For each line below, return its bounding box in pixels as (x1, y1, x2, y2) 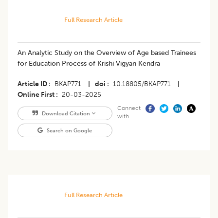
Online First (18, 91, 54, 99)
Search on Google (45, 127, 92, 134)
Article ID (18, 80, 47, 89)
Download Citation (40, 110, 91, 117)
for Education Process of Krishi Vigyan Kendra (18, 59, 160, 68)
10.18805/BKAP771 (113, 80, 171, 89)
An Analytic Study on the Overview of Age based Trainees (18, 49, 196, 57)
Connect (117, 105, 141, 112)
